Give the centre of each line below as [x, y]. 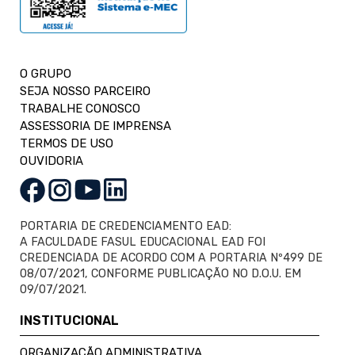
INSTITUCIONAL [69, 320]
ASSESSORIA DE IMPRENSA [95, 126]
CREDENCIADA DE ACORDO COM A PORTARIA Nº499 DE [171, 258]
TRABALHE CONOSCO [80, 108]
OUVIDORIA [52, 160]
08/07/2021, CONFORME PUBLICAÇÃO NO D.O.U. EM [160, 273]
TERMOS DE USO [67, 143]
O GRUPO [46, 73]
